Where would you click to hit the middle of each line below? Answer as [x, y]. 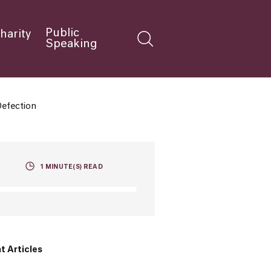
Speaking [71, 44]
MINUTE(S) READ [73, 167]
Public [62, 33]
